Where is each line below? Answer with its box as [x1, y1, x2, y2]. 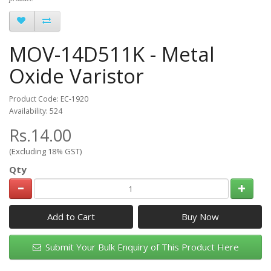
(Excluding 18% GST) [9, 145, 82, 157]
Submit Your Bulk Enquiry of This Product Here [42, 241, 239, 253]
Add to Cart [47, 211, 95, 223]
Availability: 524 [9, 105, 62, 116]
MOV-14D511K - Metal [9, 40, 215, 68]
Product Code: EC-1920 [9, 93, 88, 104]
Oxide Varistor [9, 62, 144, 90]
